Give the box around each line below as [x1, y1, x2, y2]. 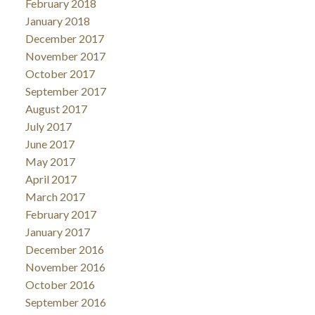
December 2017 [25, 31, 104, 45]
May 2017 [25, 154, 75, 168]
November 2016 [25, 259, 105, 274]
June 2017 [25, 136, 75, 150]
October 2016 [25, 277, 95, 291]
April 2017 [25, 172, 77, 186]
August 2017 [25, 101, 87, 115]
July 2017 [25, 119, 72, 133]
